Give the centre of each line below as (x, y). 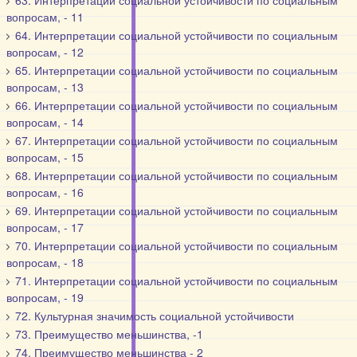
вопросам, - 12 (45, 52)
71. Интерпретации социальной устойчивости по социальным (177, 280)
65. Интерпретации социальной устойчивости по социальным (177, 70)
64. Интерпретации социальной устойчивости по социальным (177, 35)
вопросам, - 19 (45, 297)
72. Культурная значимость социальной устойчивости (155, 316)
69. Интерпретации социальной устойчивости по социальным (177, 210)
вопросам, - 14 (45, 122)
